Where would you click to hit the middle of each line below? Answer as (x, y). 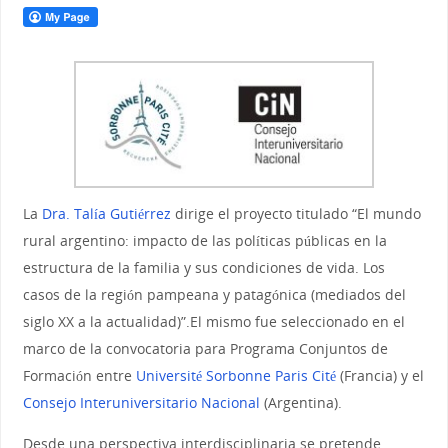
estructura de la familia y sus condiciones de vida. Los (203, 267)
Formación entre (79, 375)
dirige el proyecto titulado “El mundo (295, 213)
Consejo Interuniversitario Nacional (141, 402)
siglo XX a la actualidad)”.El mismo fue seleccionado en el (213, 321)
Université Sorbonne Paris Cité (235, 375)
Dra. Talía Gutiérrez (106, 213)
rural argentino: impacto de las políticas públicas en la (204, 240)
